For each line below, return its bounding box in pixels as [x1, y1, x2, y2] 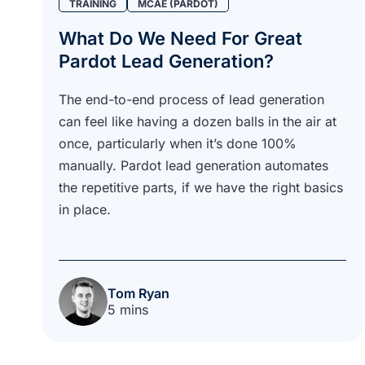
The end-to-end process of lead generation [59, 90, 324, 108]
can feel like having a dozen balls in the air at [59, 112, 336, 130]
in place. [59, 200, 111, 218]
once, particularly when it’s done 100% [59, 134, 297, 152]
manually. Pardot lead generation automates [59, 156, 328, 174]
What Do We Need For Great [59, 27, 302, 49]
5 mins [108, 301, 148, 318]
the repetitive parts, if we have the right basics [59, 178, 343, 196]
